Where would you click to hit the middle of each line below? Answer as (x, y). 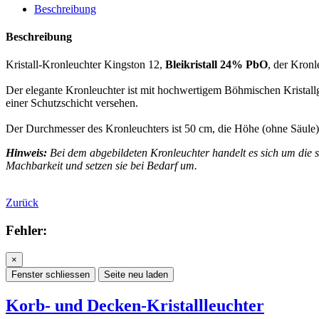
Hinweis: (26, 153)
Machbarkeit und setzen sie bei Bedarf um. (101, 166)
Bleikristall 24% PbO (216, 65)
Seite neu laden (136, 274)
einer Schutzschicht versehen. (72, 103)
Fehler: (26, 230)
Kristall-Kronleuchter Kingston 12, (85, 65)
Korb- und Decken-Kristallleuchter (135, 305)
